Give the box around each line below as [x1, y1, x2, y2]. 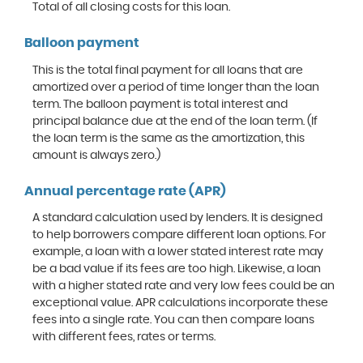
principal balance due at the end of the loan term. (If [32, 114, 318, 127]
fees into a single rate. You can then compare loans [32, 314, 314, 327]
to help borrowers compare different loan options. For [32, 228, 326, 241]
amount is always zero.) [32, 148, 160, 161]
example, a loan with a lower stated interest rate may [32, 246, 323, 258]
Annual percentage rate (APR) [24, 184, 226, 198]
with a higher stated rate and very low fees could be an [32, 280, 335, 293]
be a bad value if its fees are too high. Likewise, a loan [32, 263, 321, 275]
